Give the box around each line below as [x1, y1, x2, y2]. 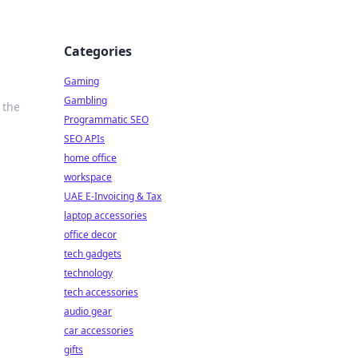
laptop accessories [64, 209, 147, 222]
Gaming [64, 74, 99, 88]
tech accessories [64, 285, 138, 299]
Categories [64, 42, 132, 60]
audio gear [64, 304, 112, 318]
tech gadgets [64, 247, 121, 261]
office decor [64, 228, 117, 241]
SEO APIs [64, 132, 105, 145]
